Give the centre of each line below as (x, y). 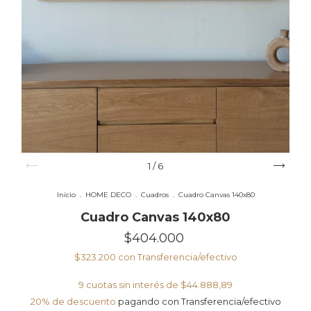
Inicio (66, 194)
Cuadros (154, 194)
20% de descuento (73, 301)
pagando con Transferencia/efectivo (198, 301)
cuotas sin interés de (133, 284)
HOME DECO (108, 194)
